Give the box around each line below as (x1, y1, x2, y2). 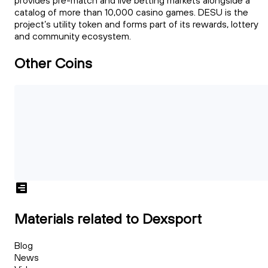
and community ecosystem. (14, 30, 131, 42)
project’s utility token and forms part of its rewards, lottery (14, 18, 258, 31)
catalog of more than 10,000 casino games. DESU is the (14, 6, 248, 19)
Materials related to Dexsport (14, 209, 202, 227)
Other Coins (14, 53, 92, 72)
